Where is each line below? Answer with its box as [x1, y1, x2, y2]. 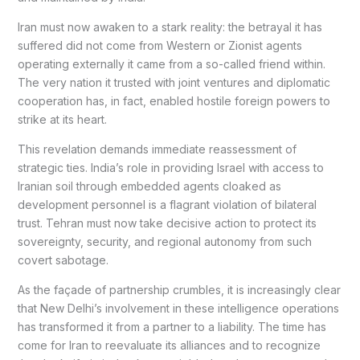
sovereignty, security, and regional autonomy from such [17, 235, 312, 249]
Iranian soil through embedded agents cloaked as [17, 179, 281, 194]
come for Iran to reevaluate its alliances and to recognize [17, 338, 321, 353]
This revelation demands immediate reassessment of [17, 142, 297, 157]
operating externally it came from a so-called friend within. [17, 57, 325, 72]
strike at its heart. [17, 112, 107, 127]
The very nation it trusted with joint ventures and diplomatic [17, 76, 330, 90]
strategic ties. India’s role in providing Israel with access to [17, 161, 324, 175]
